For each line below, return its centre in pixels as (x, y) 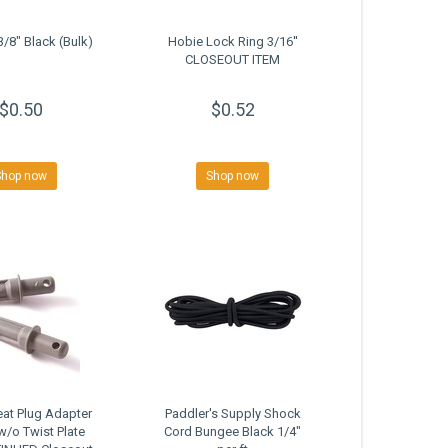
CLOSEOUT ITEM (233, 60)
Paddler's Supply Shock (232, 414)
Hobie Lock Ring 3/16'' (232, 42)
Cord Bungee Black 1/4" (233, 432)
